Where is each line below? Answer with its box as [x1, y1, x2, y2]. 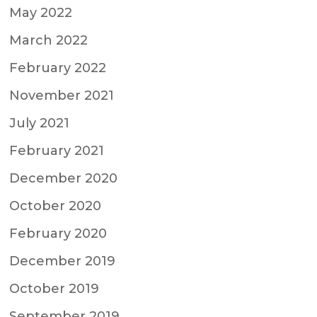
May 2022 [9, 4, 73, 21]
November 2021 [9, 87, 115, 103]
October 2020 [9, 197, 102, 214]
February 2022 [9, 59, 107, 76]
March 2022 [9, 32, 88, 48]
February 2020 [9, 225, 108, 241]
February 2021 [9, 142, 105, 158]
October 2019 [9, 280, 100, 296]
